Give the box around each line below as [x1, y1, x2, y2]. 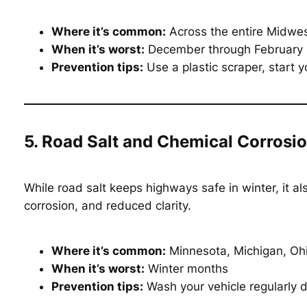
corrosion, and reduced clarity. [24, 198, 191, 212]
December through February [145, 42, 303, 56]
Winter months [145, 261, 228, 275]
